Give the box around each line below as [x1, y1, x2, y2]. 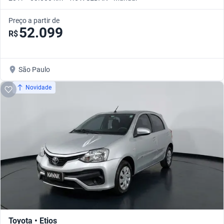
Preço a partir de [8, 16, 59, 25]
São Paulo [18, 65, 50, 74]
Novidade [25, 84, 51, 91]
